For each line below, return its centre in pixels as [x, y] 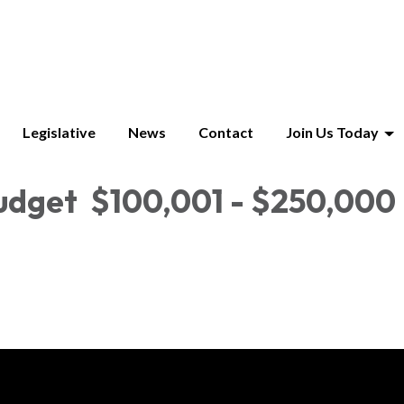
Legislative [59, 132]
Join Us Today [332, 132]
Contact [226, 132]
